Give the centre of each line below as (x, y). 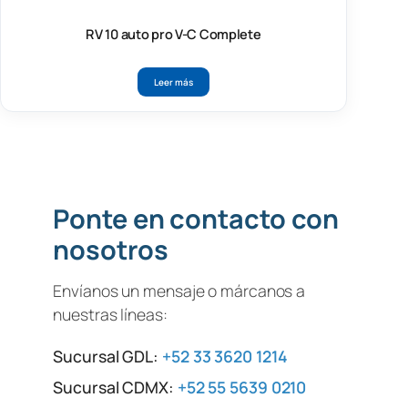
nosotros (111, 250)
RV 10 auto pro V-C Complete (173, 34)
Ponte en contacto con (196, 219)
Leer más (173, 82)
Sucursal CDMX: (115, 388)
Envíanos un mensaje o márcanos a (179, 291)
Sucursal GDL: (107, 357)
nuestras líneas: (110, 315)
